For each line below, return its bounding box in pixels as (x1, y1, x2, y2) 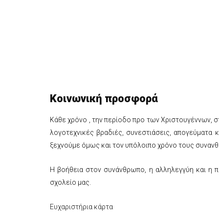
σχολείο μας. (50, 178, 91, 186)
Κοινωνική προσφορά (50, 92, 158, 105)
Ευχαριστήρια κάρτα (50, 203, 113, 211)
